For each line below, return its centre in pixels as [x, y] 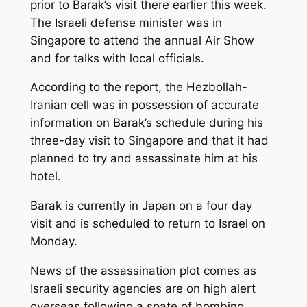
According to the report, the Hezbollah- [138, 87]
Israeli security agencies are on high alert [143, 288]
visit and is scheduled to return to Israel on [147, 224]
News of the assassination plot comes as [143, 270]
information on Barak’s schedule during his [146, 123]
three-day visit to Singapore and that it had [149, 141]
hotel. [45, 176]
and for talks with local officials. [117, 58]
